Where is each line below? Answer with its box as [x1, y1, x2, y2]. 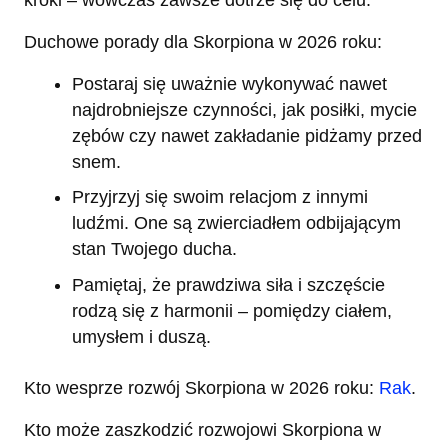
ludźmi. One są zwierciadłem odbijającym [72, 213, 401, 234]
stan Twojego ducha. [72, 239, 237, 260]
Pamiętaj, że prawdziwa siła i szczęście [72, 274, 385, 295]
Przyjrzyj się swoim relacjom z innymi [72, 187, 368, 208]
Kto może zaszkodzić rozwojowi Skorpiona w [24, 420, 381, 441]
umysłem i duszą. [72, 326, 211, 347]
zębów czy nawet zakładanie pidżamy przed [72, 125, 422, 146]
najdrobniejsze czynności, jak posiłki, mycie [72, 99, 417, 120]
